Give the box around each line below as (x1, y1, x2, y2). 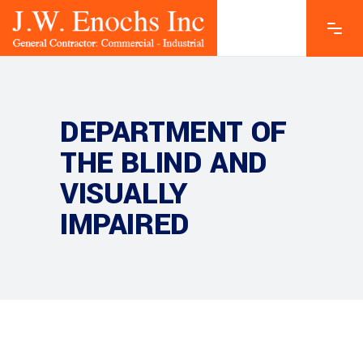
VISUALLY (60, 173, 188, 215)
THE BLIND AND (60, 142, 267, 184)
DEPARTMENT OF (60, 111, 287, 153)
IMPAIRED (60, 203, 190, 246)
